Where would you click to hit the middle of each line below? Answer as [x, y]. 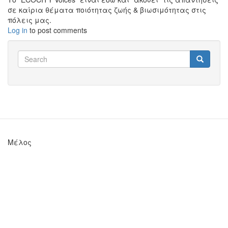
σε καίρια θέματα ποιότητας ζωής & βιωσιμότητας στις [107, 10]
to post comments [57, 30]
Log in [18, 30]
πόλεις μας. [31, 20]
